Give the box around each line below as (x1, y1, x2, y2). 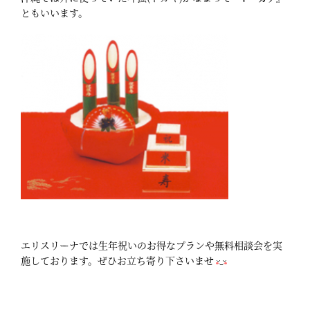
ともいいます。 (21, 6, 88, 20)
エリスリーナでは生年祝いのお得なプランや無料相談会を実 (21, 238, 282, 253)
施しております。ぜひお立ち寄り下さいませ (21, 253, 214, 268)
